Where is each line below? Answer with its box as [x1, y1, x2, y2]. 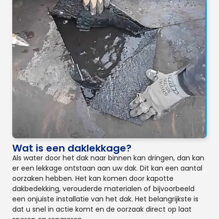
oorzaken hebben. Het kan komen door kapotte [12, 173, 174, 183]
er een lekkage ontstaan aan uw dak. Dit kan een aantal [12, 163, 202, 173]
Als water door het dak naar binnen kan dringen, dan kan [12, 153, 204, 163]
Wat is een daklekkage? [12, 141, 131, 155]
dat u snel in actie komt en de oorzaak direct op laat [12, 204, 192, 214]
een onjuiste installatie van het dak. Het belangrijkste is [12, 194, 198, 204]
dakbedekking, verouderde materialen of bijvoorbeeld [12, 183, 195, 194]
